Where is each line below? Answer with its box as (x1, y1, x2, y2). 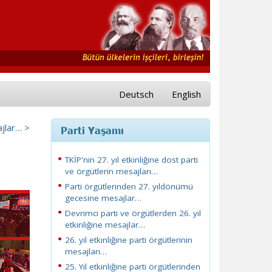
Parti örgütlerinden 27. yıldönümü (64, 181, 193, 192)
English (172, 88, 201, 100)
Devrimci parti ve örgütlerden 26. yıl (64, 208, 201, 219)
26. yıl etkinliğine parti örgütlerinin (64, 234, 192, 245)
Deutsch (119, 88, 154, 100)
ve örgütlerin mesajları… (64, 166, 158, 177)
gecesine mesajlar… (64, 192, 141, 203)
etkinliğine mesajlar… (64, 219, 145, 230)
